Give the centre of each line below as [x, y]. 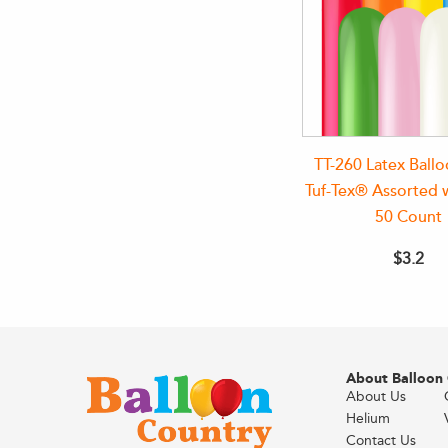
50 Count [408, 217]
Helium [367, 418]
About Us [375, 396]
